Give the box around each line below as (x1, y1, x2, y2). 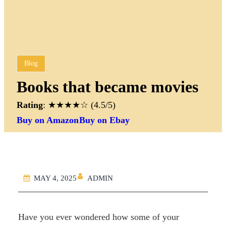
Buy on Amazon (17, 115, 79, 125)
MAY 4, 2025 (34, 174, 77, 182)
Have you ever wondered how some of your (18, 212, 179, 222)
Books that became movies (17, 78, 199, 96)
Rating (17, 100, 43, 110)
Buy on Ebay (79, 115, 130, 125)
